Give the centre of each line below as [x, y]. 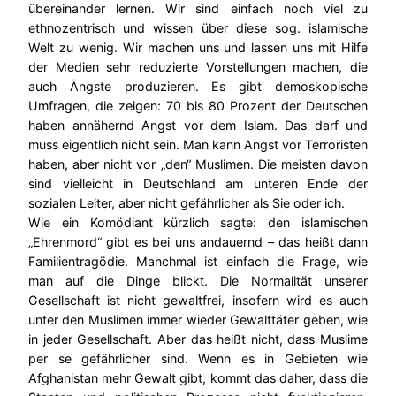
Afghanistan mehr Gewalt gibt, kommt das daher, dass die [198, 377]
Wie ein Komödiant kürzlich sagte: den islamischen [198, 222]
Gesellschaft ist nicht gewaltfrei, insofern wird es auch [198, 300]
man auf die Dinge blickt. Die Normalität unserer [198, 280]
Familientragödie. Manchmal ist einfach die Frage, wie [198, 261]
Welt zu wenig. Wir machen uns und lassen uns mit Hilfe [198, 47]
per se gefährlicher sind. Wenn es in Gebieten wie [198, 358]
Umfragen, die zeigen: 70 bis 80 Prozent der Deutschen [198, 105]
